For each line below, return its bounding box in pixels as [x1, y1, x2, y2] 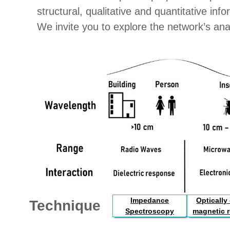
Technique [29, 198, 101, 214]
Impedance [130, 196, 169, 204]
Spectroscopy [125, 207, 175, 215]
